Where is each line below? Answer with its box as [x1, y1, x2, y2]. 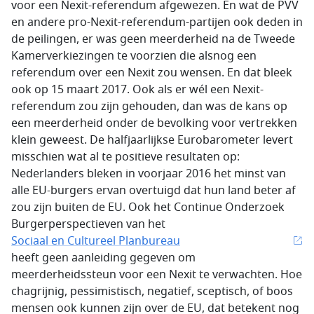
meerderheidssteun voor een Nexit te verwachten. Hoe [11, 266, 302, 283]
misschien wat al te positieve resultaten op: [11, 149, 240, 165]
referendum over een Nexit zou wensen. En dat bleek [11, 64, 292, 81]
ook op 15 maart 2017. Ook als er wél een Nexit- [11, 81, 264, 98]
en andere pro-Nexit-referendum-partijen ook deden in [11, 14, 303, 31]
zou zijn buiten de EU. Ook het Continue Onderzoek [11, 199, 285, 216]
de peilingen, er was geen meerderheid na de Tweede [11, 31, 295, 48]
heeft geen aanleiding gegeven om [11, 250, 196, 266]
